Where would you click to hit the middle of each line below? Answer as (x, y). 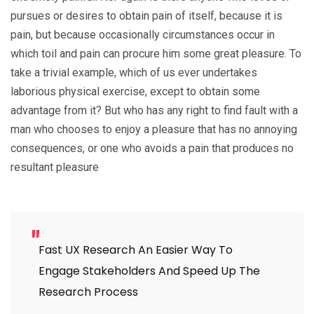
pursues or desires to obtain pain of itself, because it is (146, 16)
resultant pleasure (55, 167)
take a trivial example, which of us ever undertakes (134, 73)
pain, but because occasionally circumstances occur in (143, 35)
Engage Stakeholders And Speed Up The (149, 271)
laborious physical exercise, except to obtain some (135, 91)
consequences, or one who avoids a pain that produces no (152, 148)
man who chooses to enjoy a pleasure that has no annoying (154, 129)
